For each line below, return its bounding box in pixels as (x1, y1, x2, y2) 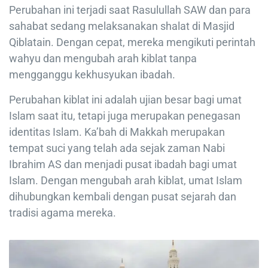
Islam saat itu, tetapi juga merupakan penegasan (9, 109, 240, 122)
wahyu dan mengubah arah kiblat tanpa (9, 51, 197, 65)
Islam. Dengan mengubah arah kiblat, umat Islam (9, 173, 242, 187)
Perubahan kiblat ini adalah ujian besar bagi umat (9, 93, 242, 106)
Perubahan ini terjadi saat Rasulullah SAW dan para (9, 3, 251, 16)
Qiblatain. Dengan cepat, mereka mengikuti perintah (9, 35, 255, 48)
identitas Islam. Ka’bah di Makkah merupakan (9, 125, 225, 138)
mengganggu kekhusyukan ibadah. (9, 68, 175, 81)
